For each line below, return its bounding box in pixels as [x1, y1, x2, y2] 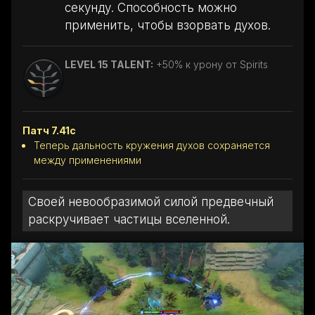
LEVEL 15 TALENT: [65, 58, 153, 70]
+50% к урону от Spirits [156, 58, 268, 70]
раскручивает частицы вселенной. [28, 212, 230, 226]
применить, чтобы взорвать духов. [65, 18, 271, 32]
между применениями [34, 153, 141, 166]
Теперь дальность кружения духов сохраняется [34, 139, 270, 151]
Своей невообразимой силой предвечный [28, 194, 274, 209]
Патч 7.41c [22, 124, 76, 136]
